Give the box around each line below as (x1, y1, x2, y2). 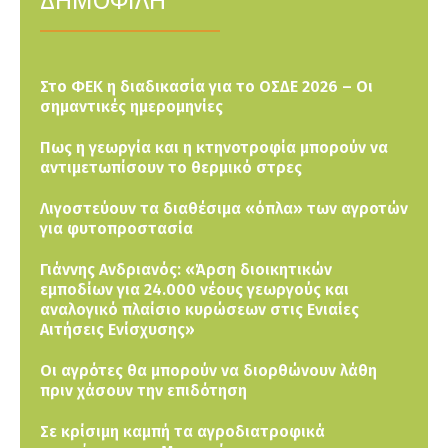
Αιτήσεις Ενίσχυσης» (40, 319, 195, 339)
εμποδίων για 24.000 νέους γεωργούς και (40, 279, 349, 299)
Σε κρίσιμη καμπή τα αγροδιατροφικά (40, 421, 325, 441)
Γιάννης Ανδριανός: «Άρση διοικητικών (40, 259, 332, 279)
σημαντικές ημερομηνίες (40, 96, 223, 116)
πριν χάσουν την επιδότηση (40, 380, 247, 400)
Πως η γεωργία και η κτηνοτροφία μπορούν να (40, 137, 388, 157)
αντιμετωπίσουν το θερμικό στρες (40, 157, 302, 177)
